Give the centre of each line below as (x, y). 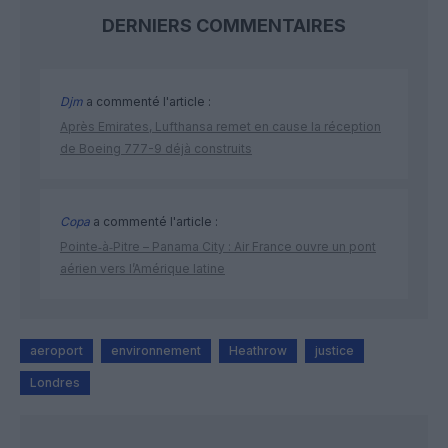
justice (334, 351)
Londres (55, 383)
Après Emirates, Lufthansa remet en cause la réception (220, 127)
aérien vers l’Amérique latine (142, 269)
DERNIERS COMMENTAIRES (224, 26)
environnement (156, 351)
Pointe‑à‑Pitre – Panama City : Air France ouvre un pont (218, 247)
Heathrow (258, 351)
